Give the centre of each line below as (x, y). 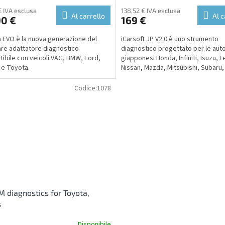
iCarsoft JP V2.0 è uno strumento (170, 39)
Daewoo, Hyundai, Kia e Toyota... (170, 78)
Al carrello (88, 16)
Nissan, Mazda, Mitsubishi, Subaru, (172, 68)
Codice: (85, 89)
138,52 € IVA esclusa (150, 11)
